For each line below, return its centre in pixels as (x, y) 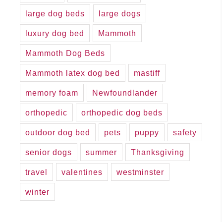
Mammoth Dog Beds (65, 53)
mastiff (147, 73)
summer (101, 152)
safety (185, 133)
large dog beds (55, 14)
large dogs (120, 14)
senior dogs (49, 152)
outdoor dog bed (58, 133)
